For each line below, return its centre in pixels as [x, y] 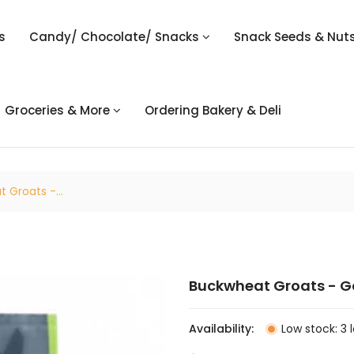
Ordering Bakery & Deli [213, 110]
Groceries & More [58, 110]
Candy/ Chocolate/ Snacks [114, 37]
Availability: [221, 329]
